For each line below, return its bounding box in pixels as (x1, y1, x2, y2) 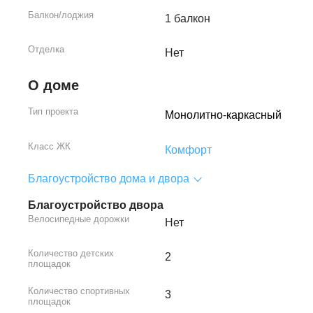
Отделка (28, 44, 64, 55)
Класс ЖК (28, 141, 71, 152)
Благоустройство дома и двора (28, 173, 189, 185)
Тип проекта (28, 106, 78, 117)
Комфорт (165, 144, 212, 156)
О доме (28, 78, 79, 94)
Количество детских (28, 248, 114, 259)
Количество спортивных (28, 286, 130, 297)
